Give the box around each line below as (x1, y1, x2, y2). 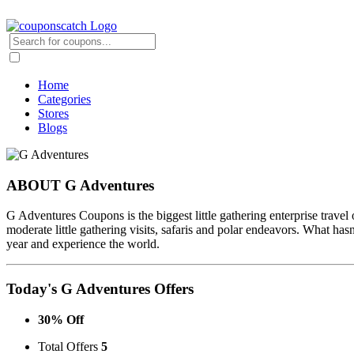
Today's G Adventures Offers (6, 281, 194, 298)
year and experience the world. (6, 237, 160, 251)
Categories (38, 92, 91, 106)
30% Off (38, 312, 84, 326)
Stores (38, 107, 69, 120)
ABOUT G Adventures (6, 176, 154, 194)
